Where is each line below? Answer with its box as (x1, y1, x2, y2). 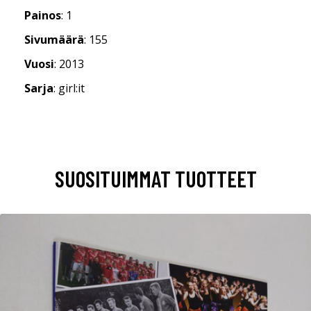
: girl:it (53, 80, 85, 96)
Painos (24, 7, 61, 23)
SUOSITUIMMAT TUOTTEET (54, 165, 257, 192)
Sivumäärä (24, 31, 84, 47)
